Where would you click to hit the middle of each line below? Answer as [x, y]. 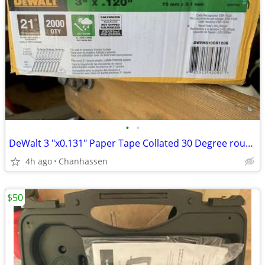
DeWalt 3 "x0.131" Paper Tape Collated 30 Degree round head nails [249, 143]
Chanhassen [83, 161]
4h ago [39, 161]
